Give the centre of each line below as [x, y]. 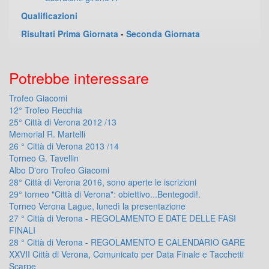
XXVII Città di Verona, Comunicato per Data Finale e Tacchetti [126, 254]
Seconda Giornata [163, 34]
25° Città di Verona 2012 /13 [63, 122]
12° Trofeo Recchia [46, 110]
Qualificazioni [49, 16]
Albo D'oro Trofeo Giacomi [59, 170]
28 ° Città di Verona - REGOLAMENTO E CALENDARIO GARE [127, 242]
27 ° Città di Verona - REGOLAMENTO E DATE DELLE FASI [122, 218]
